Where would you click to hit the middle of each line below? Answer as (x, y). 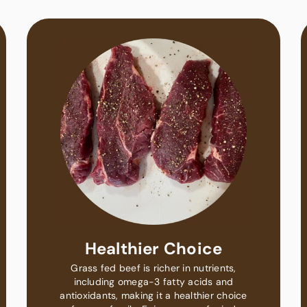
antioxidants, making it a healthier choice (153, 295)
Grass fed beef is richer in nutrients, (153, 268)
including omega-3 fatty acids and (153, 281)
